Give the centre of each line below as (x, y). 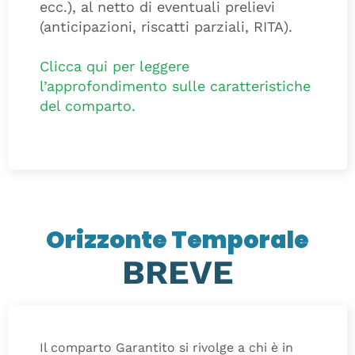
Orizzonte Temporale (177, 240)
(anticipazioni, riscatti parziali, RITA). (166, 26)
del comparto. (88, 105)
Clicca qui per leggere (115, 66)
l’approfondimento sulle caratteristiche (175, 86)
